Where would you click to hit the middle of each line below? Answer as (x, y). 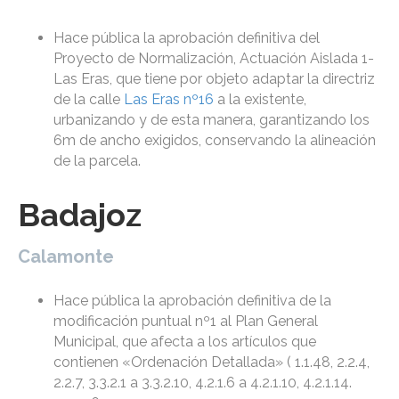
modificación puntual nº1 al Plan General (186, 322)
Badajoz (80, 215)
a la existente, (260, 100)
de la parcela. (97, 161)
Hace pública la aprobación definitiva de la (192, 301)
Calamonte (66, 257)
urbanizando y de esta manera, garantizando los (212, 120)
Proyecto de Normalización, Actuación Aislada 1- (214, 59)
